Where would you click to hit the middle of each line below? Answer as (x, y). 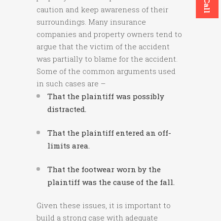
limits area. (69, 146)
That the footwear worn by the (104, 169)
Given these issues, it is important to (104, 205)
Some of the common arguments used (106, 71)
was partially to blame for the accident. (107, 59)
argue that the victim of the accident (103, 47)
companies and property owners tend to (109, 34)
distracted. (67, 109)
